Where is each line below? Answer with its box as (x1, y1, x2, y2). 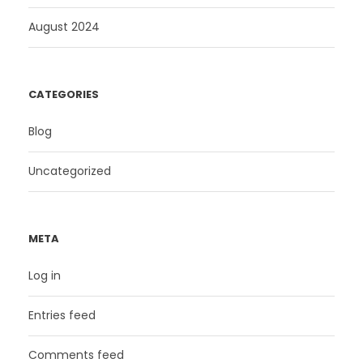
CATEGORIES (28, 87, 99, 103)
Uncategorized (28, 163, 111, 180)
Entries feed (28, 307, 96, 324)
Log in (28, 267, 61, 284)
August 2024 (28, 19, 100, 36)
